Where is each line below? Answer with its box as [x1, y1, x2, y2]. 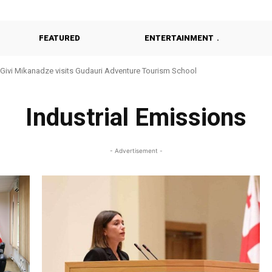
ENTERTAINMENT [144, 33, 214, 42]
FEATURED [39, 33, 80, 42]
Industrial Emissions [25, 103, 246, 132]
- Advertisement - [109, 147, 163, 154]
